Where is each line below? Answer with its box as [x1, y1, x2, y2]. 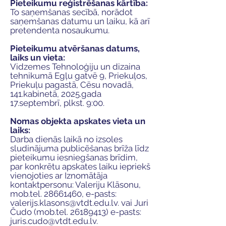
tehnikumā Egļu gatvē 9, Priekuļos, [10, 71, 147, 81]
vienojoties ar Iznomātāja [10, 171, 107, 181]
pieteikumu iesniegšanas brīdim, [10, 152, 138, 162]
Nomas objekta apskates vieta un [10, 116, 145, 126]
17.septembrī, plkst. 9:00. [10, 98, 104, 108]
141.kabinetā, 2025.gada [10, 89, 101, 99]
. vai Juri [118, 198, 148, 208]
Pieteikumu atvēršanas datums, [10, 43, 140, 53]
